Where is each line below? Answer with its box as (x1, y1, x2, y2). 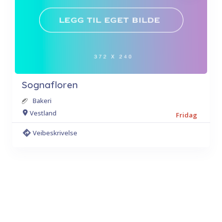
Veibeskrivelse (33, 128, 77, 137)
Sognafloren (22, 79, 78, 91)
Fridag (176, 111, 197, 119)
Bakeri (33, 96, 52, 105)
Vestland (30, 108, 56, 117)
